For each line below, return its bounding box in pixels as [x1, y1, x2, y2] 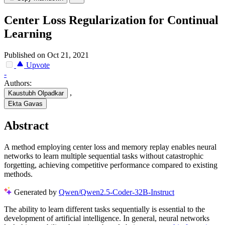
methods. [4, 169, 33, 178]
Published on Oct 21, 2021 [4, 51, 89, 60]
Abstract [4, 119, 49, 133]
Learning [4, 27, 52, 41]
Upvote [24, 61, 50, 70]
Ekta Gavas [8, 100, 43, 108]
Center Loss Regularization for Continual [4, 14, 218, 27]
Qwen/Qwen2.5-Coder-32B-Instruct [59, 187, 174, 196]
